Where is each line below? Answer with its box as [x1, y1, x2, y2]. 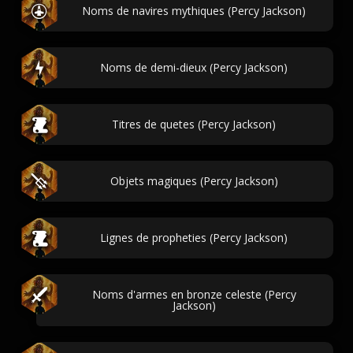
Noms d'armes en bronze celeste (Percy [91, 287, 296, 302]
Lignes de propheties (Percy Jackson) [100, 230, 288, 245]
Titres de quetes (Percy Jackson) [112, 117, 276, 132]
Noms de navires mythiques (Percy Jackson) [82, 3, 306, 18]
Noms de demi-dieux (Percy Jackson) [100, 60, 288, 75]
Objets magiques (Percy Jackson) [110, 173, 278, 188]
